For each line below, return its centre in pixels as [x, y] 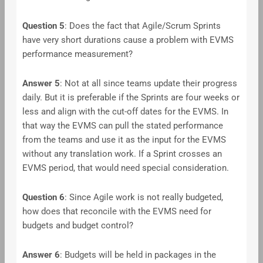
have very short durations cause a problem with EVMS [128, 40]
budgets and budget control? [77, 226]
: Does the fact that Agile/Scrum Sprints [142, 26]
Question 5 [43, 26]
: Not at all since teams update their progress [148, 83]
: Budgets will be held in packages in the [138, 254]
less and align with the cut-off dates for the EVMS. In [125, 111]
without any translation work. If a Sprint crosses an [122, 154]
